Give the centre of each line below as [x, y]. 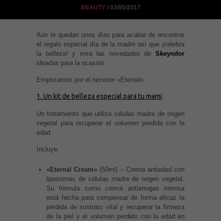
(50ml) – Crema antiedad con [141, 169]
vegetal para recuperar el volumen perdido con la [110, 123]
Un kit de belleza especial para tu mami [103, 96]
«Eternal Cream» [72, 169]
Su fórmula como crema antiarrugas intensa [115, 188]
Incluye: [48, 149]
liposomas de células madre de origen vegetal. [115, 179]
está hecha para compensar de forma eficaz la [115, 197]
